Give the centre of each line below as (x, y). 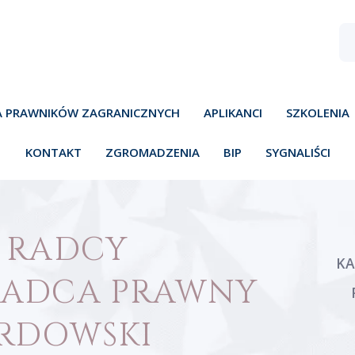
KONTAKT (53, 152)
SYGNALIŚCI (298, 152)
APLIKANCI (233, 113)
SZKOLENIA (318, 113)
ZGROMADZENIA (152, 152)
